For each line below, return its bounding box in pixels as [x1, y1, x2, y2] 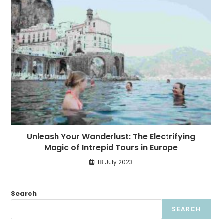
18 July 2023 [97, 157, 133, 166]
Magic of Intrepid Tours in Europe [44, 141, 178, 153]
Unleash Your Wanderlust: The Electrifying [27, 130, 195, 142]
